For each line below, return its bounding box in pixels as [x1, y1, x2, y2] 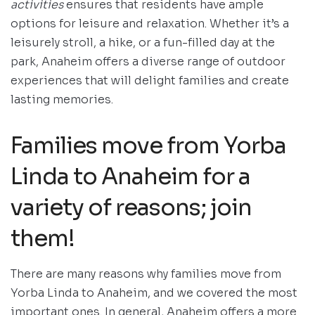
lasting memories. [11, 92, 113, 108]
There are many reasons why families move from [11, 266, 281, 282]
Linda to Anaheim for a [11, 162, 250, 191]
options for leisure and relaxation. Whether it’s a [11, 16, 289, 32]
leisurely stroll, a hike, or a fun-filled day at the [11, 35, 275, 51]
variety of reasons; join [11, 193, 252, 222]
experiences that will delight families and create [11, 73, 289, 89]
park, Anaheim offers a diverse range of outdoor [11, 54, 285, 70]
